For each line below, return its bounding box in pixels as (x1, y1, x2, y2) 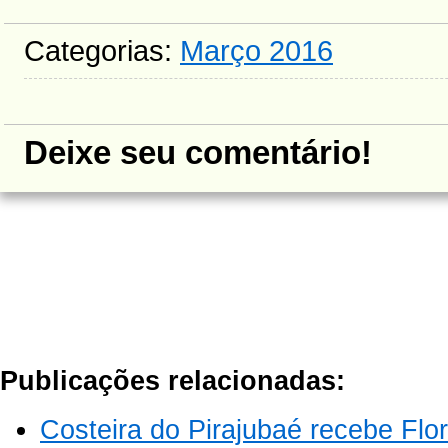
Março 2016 (180, 34, 333, 67)
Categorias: (24, 34, 180, 67)
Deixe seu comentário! (24, 135, 372, 171)
